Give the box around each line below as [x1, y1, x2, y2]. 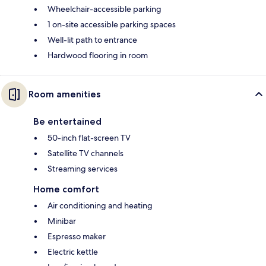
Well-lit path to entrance [47, 34, 137, 45]
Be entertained [33, 115, 102, 127]
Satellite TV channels [47, 147, 123, 159]
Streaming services [47, 163, 118, 174]
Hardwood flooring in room [47, 49, 148, 61]
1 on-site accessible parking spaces [47, 18, 176, 30]
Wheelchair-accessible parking [47, 3, 161, 14]
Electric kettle [47, 246, 98, 257]
